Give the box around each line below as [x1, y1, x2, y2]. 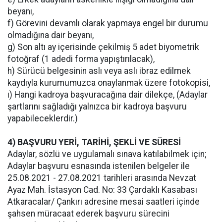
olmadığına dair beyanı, [7, 30, 94, 40]
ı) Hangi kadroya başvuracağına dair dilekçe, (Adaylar [7, 89, 208, 100]
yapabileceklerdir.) [7, 113, 78, 123]
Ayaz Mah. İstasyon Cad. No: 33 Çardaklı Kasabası [7, 184, 197, 195]
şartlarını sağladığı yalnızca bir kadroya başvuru [7, 101, 187, 111]
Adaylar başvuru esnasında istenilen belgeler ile [7, 161, 190, 171]
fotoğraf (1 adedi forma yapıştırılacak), [7, 54, 155, 64]
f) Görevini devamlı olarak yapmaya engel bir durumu [7, 18, 208, 28]
